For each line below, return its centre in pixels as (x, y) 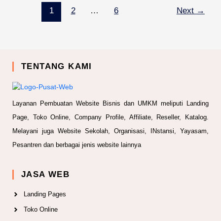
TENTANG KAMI (57, 66)
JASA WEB (46, 175)
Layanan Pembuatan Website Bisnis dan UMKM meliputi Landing (110, 104)
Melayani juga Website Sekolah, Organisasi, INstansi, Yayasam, (110, 131)
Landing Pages (45, 194)
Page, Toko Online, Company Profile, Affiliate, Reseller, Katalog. (110, 117)
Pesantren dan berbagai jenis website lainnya (77, 145)
